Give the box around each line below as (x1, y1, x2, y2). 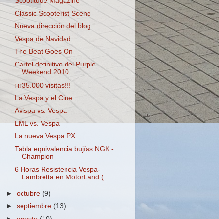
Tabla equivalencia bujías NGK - (14, 145, 114, 153)
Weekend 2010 (22, 68, 69, 76)
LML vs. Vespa (14, 119, 60, 127)
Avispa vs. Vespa (14, 107, 67, 114)
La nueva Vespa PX (14, 132, 75, 140)
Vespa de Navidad (14, 35, 71, 43)
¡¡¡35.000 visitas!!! (14, 81, 70, 89)
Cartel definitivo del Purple (14, 61, 96, 68)
